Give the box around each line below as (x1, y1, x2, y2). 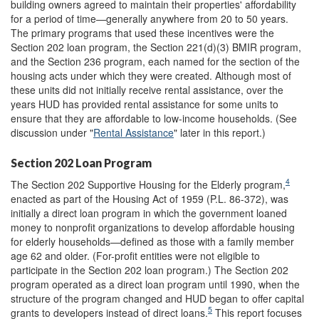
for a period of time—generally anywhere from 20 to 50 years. (11, 11, 288, 26)
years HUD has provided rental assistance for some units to (11, 96, 278, 111)
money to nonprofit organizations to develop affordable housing (11, 219, 295, 234)
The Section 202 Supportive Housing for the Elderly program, (11, 177, 286, 192)
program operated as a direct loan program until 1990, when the (11, 276, 300, 291)
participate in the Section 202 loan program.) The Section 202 (11, 262, 288, 277)
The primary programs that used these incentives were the (11, 25, 274, 40)
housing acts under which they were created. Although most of (11, 68, 291, 83)
